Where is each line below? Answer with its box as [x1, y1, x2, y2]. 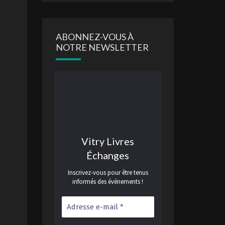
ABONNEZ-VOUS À [55, 31, 134, 42]
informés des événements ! [72, 177, 144, 186]
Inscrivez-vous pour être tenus [67, 168, 148, 177]
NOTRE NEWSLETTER [55, 42, 149, 53]
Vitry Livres [81, 135, 135, 147]
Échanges [86, 149, 130, 161]
